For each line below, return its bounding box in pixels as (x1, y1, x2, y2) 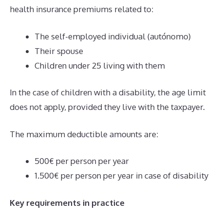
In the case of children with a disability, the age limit (10, 87, 206, 97)
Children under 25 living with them (35, 60, 165, 71)
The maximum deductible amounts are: (10, 128, 158, 139)
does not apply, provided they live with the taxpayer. (10, 102, 205, 112)
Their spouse (35, 45, 83, 56)
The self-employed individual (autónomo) (35, 31, 191, 41)
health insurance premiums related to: (10, 4, 153, 14)
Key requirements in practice (10, 197, 125, 208)
